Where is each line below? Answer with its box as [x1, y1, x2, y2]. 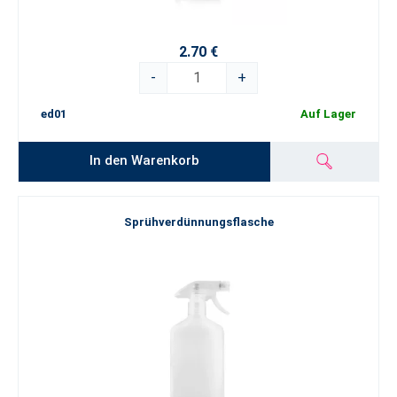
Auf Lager [300, 107, 356, 121]
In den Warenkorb [90, 152, 200, 168]
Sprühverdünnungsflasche [123, 215, 274, 229]
